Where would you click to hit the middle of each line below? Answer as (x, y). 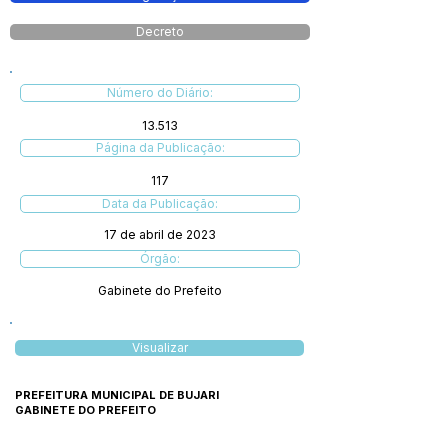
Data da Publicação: (160, 203)
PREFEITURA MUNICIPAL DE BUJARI (117, 395)
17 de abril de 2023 (160, 234)
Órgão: (160, 258)
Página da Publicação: (160, 147)
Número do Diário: (160, 92)
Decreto (160, 32)
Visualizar (159, 348)
